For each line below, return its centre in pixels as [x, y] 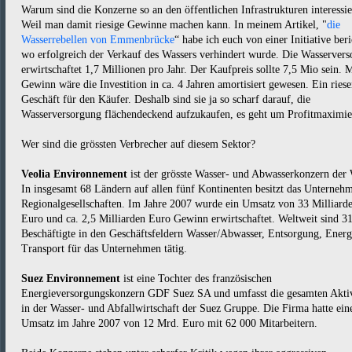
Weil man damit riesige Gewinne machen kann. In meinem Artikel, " [174, 25]
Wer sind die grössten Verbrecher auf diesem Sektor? [138, 144]
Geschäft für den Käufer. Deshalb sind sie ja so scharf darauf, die [166, 99]
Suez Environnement [71, 279]
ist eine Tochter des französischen [196, 279]
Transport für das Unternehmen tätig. [104, 249]
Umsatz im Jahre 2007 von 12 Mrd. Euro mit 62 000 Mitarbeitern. [169, 323]
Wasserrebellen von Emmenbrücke [98, 40]
